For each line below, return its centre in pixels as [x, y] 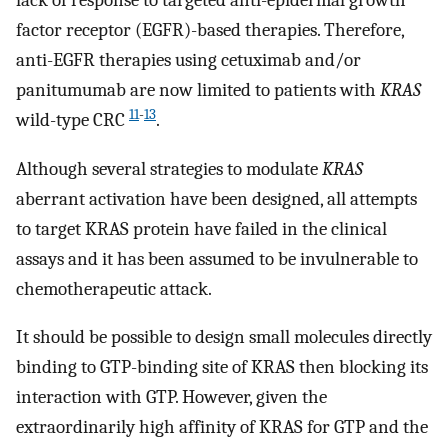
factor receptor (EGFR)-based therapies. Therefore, [210, 30]
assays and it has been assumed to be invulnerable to [217, 258]
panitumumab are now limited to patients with [198, 90]
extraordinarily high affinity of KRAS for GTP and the [222, 427]
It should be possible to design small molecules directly [224, 337]
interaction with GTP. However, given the [171, 397]
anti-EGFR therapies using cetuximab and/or [188, 60]
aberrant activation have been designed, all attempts [216, 198]
